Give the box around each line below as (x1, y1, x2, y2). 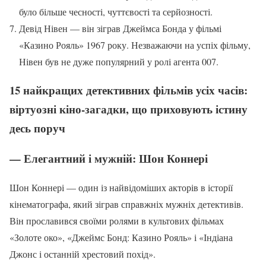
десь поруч (9, 120, 65, 137)
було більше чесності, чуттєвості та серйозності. (19, 5, 213, 18)
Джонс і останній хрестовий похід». (9, 247, 156, 260)
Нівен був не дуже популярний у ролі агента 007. (19, 55, 218, 68)
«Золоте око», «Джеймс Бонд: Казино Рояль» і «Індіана (9, 230, 233, 243)
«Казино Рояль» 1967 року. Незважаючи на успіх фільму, (19, 38, 251, 51)
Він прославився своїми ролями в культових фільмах (9, 214, 224, 227)
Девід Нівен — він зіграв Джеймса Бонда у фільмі (19, 21, 221, 34)
